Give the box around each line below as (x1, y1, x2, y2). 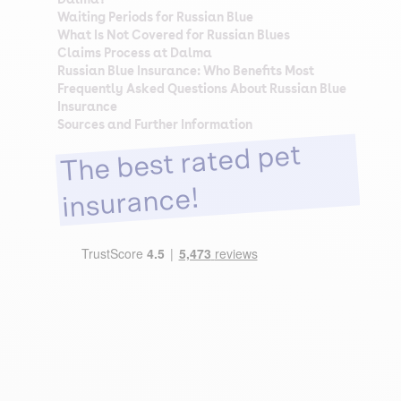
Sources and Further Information (57, 117, 252, 132)
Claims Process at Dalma (57, 46, 212, 60)
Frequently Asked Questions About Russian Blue (57, 81, 346, 96)
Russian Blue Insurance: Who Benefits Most (57, 64, 314, 78)
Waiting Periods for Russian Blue (57, 10, 253, 24)
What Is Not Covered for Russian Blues (57, 28, 290, 42)
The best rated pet (58, 141, 303, 187)
